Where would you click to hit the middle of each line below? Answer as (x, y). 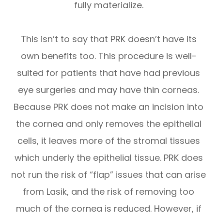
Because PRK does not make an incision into (108, 107)
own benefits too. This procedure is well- (108, 56)
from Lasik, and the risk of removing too (108, 191)
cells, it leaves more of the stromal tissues (108, 140)
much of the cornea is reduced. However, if (108, 208)
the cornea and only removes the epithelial (108, 124)
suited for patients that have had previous (108, 73)
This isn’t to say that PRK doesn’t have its (108, 39)
